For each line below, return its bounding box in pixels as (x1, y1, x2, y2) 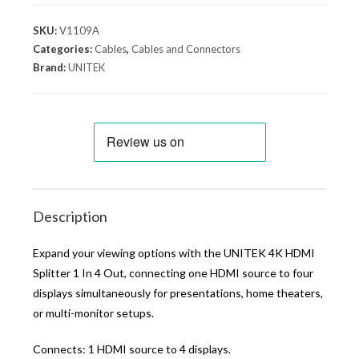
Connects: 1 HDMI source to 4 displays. (33, 342, 232, 357)
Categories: (33, 42, 95, 56)
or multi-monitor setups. (33, 306, 155, 321)
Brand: (33, 61, 69, 75)
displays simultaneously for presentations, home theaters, (33, 286, 324, 301)
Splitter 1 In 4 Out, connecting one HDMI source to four (33, 266, 314, 280)
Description (33, 208, 108, 226)
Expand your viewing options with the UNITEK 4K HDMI (33, 246, 316, 260)
